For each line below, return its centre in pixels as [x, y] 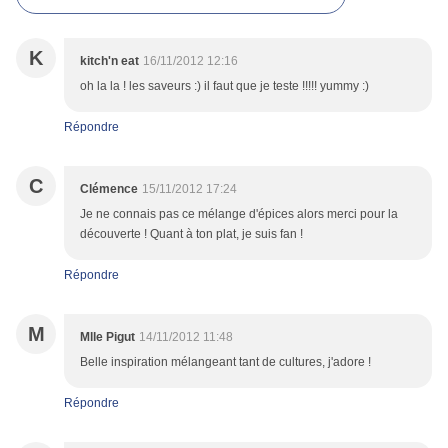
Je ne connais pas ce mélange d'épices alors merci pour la [239, 214]
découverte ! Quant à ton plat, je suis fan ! [191, 234]
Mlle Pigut [107, 337]
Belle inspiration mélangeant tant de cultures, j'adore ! [225, 362]
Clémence [109, 189]
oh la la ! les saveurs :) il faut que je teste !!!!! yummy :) [224, 86]
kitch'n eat [109, 61]
